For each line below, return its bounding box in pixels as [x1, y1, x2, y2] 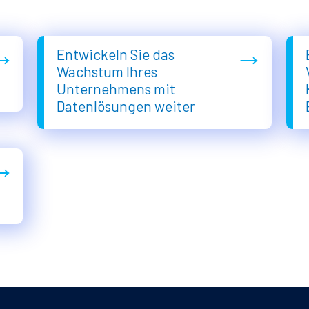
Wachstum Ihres [57, 62, 158, 80]
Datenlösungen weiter [57, 97, 196, 114]
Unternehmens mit [57, 79, 176, 97]
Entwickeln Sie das [57, 45, 175, 63]
